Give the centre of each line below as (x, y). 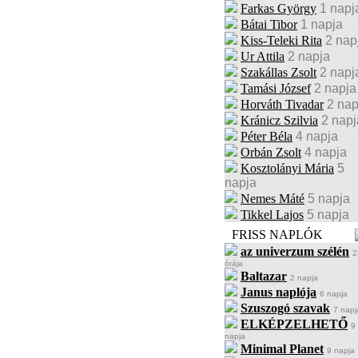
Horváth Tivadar (282, 104)
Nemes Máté (272, 199)
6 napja (334, 294)
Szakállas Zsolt (278, 72)
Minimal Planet (282, 349)
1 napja (322, 24)
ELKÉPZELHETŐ (294, 324)
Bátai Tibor (269, 24)
